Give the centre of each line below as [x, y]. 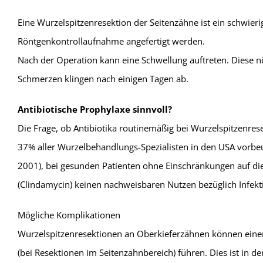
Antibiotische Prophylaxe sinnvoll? [95, 109]
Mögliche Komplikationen [69, 215]
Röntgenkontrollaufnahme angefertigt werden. [111, 41]
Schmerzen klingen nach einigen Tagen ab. [103, 79]
